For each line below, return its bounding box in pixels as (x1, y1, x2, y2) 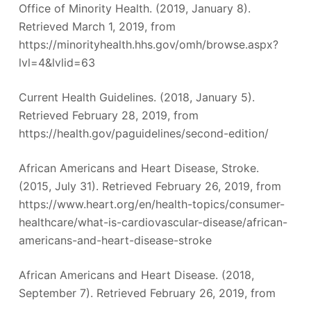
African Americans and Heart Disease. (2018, (18, 267, 254, 282)
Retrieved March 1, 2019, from (18, 19, 176, 33)
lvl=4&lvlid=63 (18, 55, 95, 69)
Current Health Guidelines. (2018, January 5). (18, 90, 255, 104)
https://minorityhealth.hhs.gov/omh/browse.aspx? (18, 37, 278, 51)
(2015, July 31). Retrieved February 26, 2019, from (18, 178, 281, 193)
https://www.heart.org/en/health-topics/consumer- (18, 196, 285, 211)
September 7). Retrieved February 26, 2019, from (18, 285, 276, 300)
